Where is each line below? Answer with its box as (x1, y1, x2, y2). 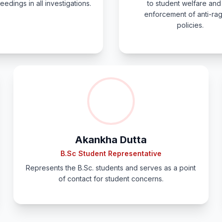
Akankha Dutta (75, 134, 147, 146)
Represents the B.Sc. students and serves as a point (26, 164, 196, 172)
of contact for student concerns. (58, 174, 164, 183)
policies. (177, 21, 204, 29)
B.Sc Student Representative (60, 149, 162, 158)
